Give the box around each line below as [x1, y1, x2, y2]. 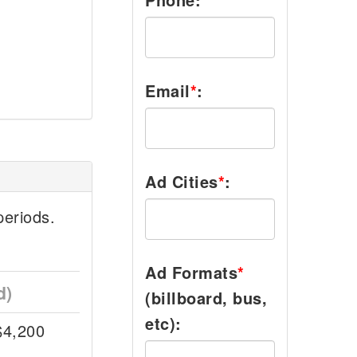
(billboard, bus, [145, 286, 267, 309]
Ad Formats [145, 261, 237, 284]
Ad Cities [145, 170, 218, 193]
